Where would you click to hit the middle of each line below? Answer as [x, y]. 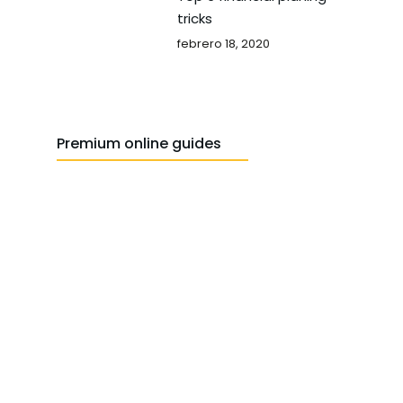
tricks [194, 18]
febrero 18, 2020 [223, 43]
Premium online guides [139, 143]
